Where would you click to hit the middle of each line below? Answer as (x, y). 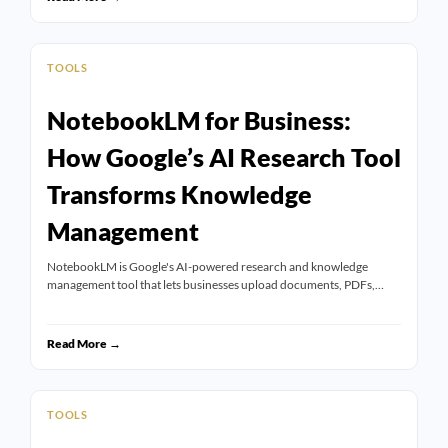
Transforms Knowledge (179, 194)
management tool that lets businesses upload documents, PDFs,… (215, 285)
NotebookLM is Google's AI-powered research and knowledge (207, 267)
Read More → (84, 343)
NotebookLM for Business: (199, 120)
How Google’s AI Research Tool (224, 157)
